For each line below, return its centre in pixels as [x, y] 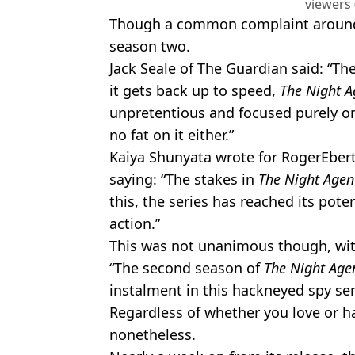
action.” [135, 223]
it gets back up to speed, [195, 90]
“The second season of [187, 267]
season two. [150, 46]
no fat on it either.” [172, 134]
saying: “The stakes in [184, 179]
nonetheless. [153, 334]
